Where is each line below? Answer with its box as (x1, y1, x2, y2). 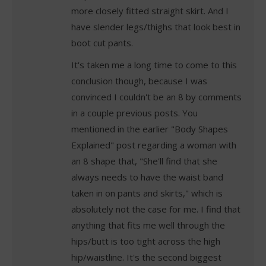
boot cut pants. (71, 37, 133, 49)
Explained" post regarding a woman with (71, 139, 236, 151)
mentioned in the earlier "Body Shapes (71, 123, 228, 135)
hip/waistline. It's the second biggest (71, 251, 221, 264)
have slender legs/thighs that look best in (71, 21, 240, 33)
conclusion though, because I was (71, 75, 207, 87)
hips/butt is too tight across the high (71, 235, 220, 248)
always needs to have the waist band (71, 171, 223, 183)
